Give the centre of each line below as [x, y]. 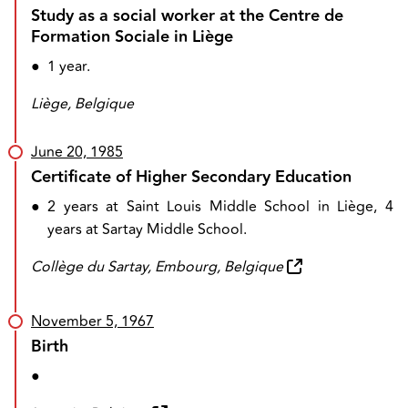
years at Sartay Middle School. [147, 229]
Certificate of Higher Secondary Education [191, 177]
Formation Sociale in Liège [132, 37]
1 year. [69, 66]
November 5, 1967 [92, 321]
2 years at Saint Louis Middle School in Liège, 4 [220, 207]
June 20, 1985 [77, 152]
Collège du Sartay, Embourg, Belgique [157, 267]
